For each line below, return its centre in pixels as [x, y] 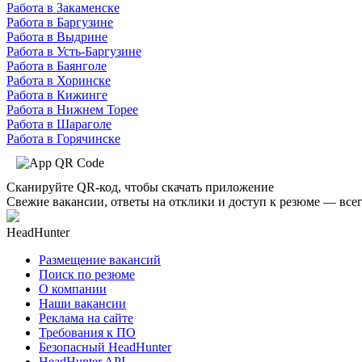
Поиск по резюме [87, 274]
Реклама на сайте [86, 318]
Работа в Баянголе [57, 65]
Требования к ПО [87, 332]
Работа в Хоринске [59, 80]
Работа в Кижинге [57, 95]
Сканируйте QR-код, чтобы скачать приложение [140, 187]
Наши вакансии [82, 303]
